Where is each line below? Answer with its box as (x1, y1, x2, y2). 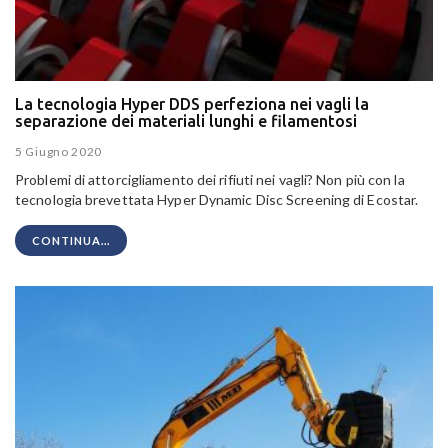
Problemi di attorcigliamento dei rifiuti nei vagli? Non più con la (15, 171, 405, 189)
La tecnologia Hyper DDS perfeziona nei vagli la (15, 94, 369, 113)
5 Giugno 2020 (15, 144, 103, 160)
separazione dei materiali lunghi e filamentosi (15, 111, 357, 130)
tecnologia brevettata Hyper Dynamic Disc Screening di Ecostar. (15, 191, 419, 209)
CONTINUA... (32, 234, 110, 248)
